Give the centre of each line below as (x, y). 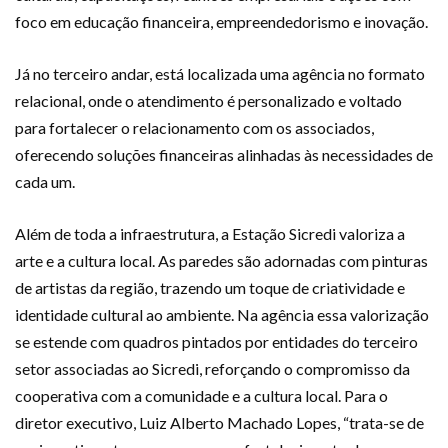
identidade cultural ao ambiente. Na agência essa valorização (222, 315)
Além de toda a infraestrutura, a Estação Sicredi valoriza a (210, 234)
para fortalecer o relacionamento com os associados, (194, 128)
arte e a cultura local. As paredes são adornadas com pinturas (221, 261)
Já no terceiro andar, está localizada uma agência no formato (220, 74)
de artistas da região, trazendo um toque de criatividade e (210, 288)
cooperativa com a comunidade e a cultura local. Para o (201, 396)
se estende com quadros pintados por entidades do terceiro (216, 342)
